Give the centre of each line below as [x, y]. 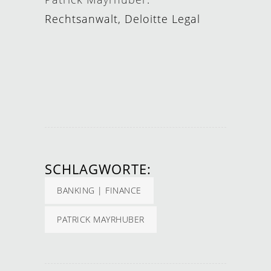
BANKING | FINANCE [99, 190]
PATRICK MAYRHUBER [101, 219]
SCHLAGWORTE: [98, 169]
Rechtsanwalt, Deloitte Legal [122, 19]
